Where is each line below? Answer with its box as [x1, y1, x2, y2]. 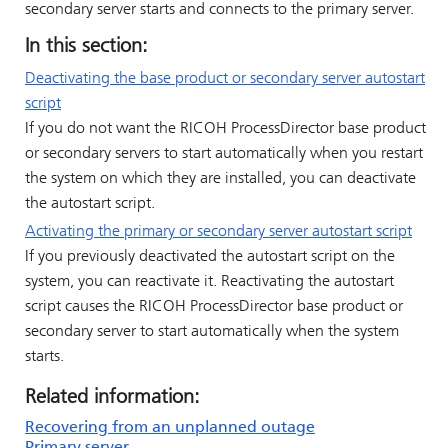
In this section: [25, 37, 148, 57]
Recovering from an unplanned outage [25, 420, 315, 437]
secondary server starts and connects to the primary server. [25, 2, 414, 18]
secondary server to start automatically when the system [25, 324, 399, 341]
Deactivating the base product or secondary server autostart [25, 71, 425, 87]
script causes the [25, 299, 139, 316]
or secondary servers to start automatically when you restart [25, 146, 423, 162]
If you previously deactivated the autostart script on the [25, 249, 395, 266]
